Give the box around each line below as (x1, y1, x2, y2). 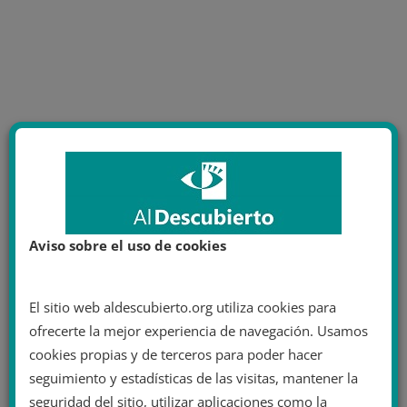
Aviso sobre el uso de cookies (29, 235, 226, 254)
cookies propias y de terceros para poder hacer (29, 344, 323, 363)
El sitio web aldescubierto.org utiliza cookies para (29, 297, 336, 316)
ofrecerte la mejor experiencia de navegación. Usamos (29, 321, 368, 340)
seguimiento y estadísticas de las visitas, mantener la (29, 368, 358, 387)
